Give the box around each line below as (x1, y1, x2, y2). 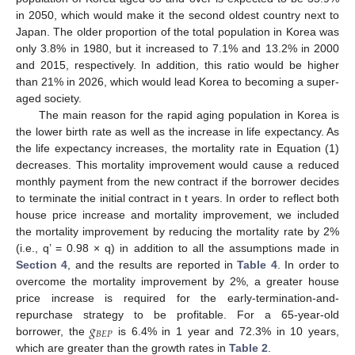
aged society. (16, 91, 82, 105)
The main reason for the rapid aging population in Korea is (38, 108, 339, 121)
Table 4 (237, 258, 277, 271)
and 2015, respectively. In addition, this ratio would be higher (16, 58, 339, 71)
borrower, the (16, 324, 90, 338)
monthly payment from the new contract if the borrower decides (16, 174, 339, 188)
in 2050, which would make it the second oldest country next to (16, 8, 339, 21)
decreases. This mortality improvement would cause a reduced (16, 158, 339, 171)
